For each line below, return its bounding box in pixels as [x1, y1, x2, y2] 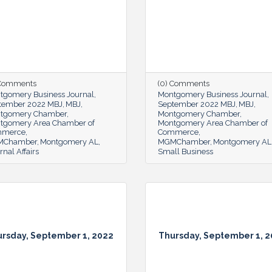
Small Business [158, 146, 213, 156]
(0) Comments [158, 78, 209, 88]
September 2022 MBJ [158, 99, 236, 109]
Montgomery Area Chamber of [158, 118, 268, 127]
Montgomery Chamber [158, 109, 240, 118]
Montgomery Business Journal [158, 89, 267, 99]
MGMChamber [158, 137, 210, 146]
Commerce [158, 127, 199, 137]
